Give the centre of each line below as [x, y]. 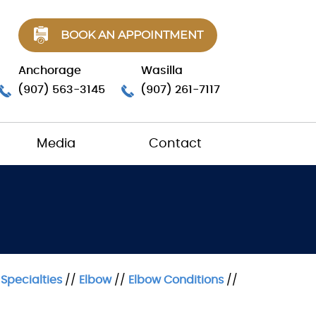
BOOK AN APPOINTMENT [132, 35]
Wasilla [162, 71]
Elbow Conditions [176, 280]
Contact [175, 144]
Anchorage [50, 71]
